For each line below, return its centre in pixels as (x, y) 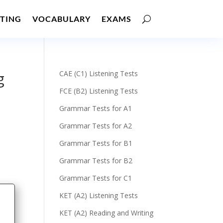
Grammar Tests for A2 (96, 126)
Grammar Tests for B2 (96, 161)
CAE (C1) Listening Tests (99, 73)
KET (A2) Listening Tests (99, 195)
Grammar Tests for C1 (96, 178)
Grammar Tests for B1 (96, 143)
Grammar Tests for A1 (96, 108)
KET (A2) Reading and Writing (107, 213)
